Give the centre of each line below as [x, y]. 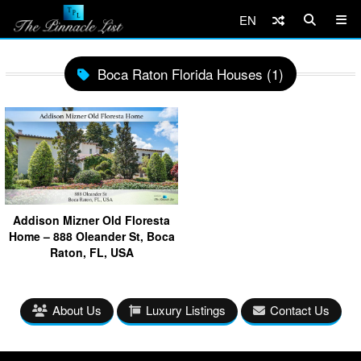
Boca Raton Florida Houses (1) [191, 74]
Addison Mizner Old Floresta [91, 220]
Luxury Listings [185, 309]
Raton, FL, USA [91, 252]
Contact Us [299, 309]
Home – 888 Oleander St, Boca [91, 236]
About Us [77, 309]
